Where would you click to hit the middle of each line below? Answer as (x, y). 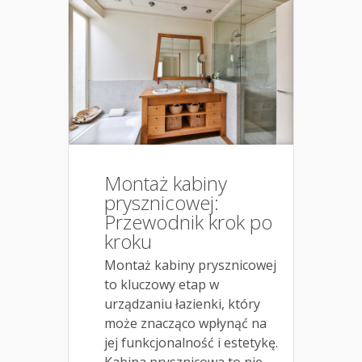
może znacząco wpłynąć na (185, 323)
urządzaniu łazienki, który (182, 303)
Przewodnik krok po (188, 221)
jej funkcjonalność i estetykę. (191, 342)
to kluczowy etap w (162, 284)
